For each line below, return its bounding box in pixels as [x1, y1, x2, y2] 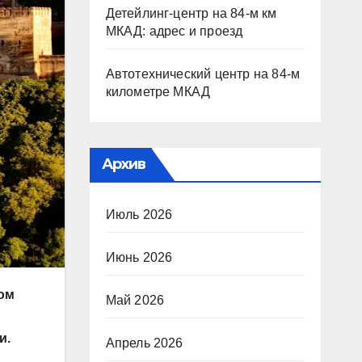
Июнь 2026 [105, 250, 173, 264]
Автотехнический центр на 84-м [105, 67, 301, 81]
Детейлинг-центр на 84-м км [105, 6, 277, 20]
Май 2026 [105, 293, 165, 307]
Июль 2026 [105, 208, 173, 221]
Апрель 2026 [105, 336, 183, 350]
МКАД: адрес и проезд [105, 24, 243, 38]
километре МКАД [105, 85, 211, 99]
